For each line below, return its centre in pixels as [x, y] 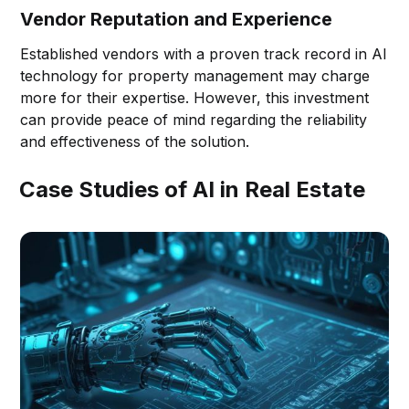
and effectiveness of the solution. [135, 141]
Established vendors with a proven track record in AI [204, 53]
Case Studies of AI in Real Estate [193, 189]
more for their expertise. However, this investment [195, 97]
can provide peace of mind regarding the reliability [194, 119]
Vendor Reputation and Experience [177, 19]
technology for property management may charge [195, 75]
